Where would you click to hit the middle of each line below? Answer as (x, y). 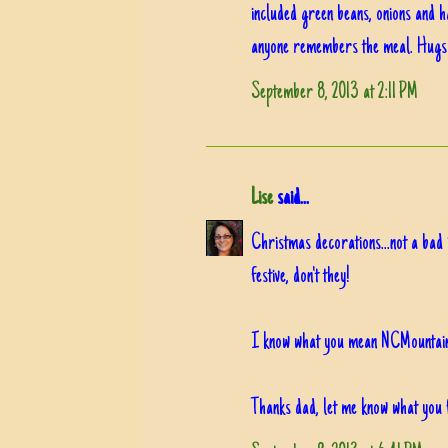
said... (291, 198)
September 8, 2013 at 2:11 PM (334, 92)
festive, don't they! (300, 276)
